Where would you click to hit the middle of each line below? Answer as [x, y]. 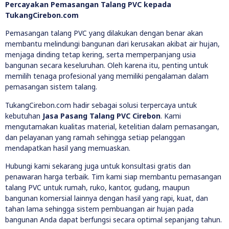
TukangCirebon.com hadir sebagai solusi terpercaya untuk [101, 105]
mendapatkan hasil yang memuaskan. [68, 148]
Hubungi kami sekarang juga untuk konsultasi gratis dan [98, 166]
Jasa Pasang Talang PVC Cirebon [101, 116]
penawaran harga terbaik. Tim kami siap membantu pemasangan [113, 177]
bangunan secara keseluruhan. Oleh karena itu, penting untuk [107, 65]
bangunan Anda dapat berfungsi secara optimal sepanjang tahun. [113, 220]
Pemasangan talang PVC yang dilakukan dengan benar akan [104, 33]
